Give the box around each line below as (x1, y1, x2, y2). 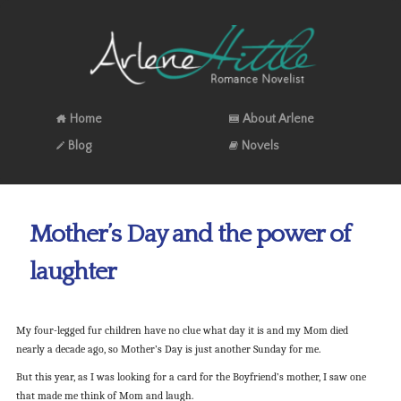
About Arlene (242, 111, 314, 126)
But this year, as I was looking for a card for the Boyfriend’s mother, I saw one (15, 370, 366, 383)
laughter (29, 257, 116, 286)
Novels (241, 138, 279, 153)
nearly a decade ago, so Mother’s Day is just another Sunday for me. (15, 343, 320, 356)
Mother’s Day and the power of (29, 219, 350, 248)
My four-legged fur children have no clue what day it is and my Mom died (15, 324, 348, 337)
